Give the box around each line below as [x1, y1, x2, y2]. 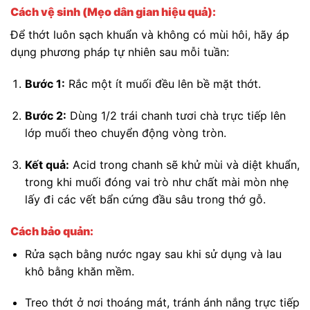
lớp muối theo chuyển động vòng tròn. [24, 126, 226, 140]
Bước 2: [24, 109, 66, 123]
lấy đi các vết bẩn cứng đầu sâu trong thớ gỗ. [24, 192, 266, 206]
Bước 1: [24, 77, 65, 91]
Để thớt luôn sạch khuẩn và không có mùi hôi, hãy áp [10, 28, 289, 42]
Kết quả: [24, 157, 69, 172]
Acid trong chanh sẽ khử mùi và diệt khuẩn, [69, 157, 300, 172]
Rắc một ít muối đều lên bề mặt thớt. [64, 77, 261, 91]
